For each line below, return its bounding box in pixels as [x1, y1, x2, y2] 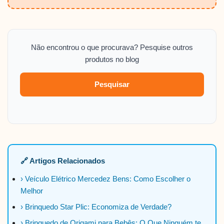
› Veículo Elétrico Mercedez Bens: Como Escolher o [20, 174, 190, 183]
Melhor [20, 186, 43, 195]
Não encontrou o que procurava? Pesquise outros [31, 43, 193, 52]
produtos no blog [85, 55, 139, 64]
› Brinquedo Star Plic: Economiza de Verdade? [20, 202, 171, 211]
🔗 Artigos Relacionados [20, 156, 105, 165]
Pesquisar [94, 80, 129, 89]
